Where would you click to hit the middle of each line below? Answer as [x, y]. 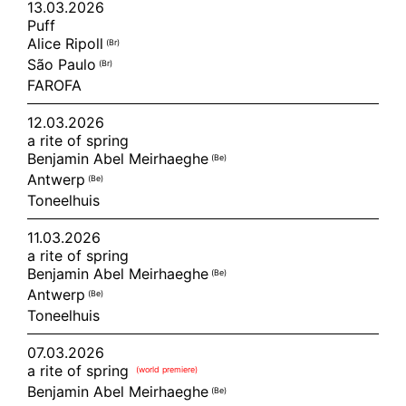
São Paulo [63, 64]
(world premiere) [167, 369]
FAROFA [54, 85]
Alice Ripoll [67, 43]
